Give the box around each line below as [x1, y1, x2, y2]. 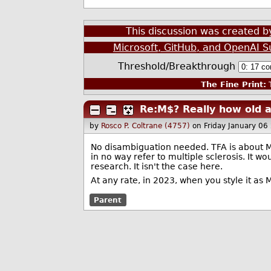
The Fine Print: [200, 79, 266, 89]
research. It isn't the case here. [90, 161, 223, 171]
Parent [94, 195, 122, 204]
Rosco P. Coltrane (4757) [101, 121, 191, 130]
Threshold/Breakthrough [117, 60, 238, 73]
